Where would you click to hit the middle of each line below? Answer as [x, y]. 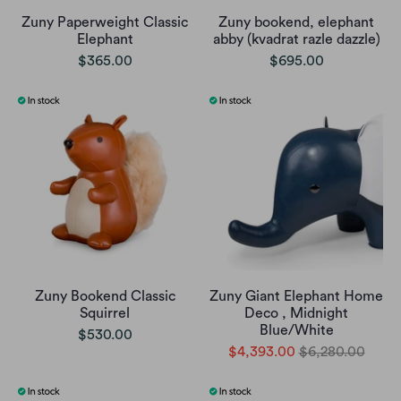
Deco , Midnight [296, 314]
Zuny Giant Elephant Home [296, 297]
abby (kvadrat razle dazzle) [296, 40]
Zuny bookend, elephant [296, 23]
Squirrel [105, 314]
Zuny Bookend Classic [105, 297]
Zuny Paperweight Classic [105, 23]
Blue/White [296, 331]
